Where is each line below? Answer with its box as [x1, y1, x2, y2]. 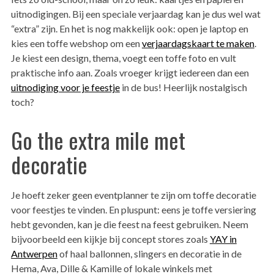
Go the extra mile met [10, 124, 185, 157]
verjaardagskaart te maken [141, 37, 254, 50]
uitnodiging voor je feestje [10, 81, 120, 94]
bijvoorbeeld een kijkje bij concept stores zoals [10, 233, 210, 245]
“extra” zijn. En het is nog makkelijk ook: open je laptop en [10, 23, 248, 35]
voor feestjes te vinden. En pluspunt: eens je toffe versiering [10, 204, 256, 216]
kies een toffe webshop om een [10, 37, 142, 50]
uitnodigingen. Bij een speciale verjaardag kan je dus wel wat [10, 8, 261, 20]
